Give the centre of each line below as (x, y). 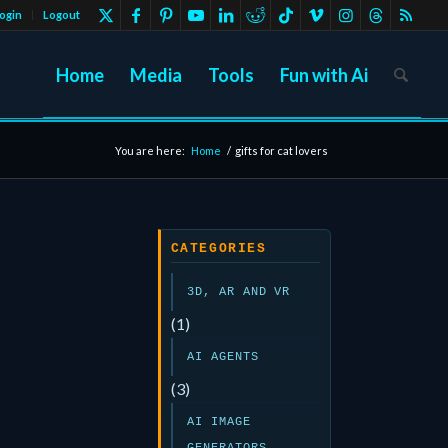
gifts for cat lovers (281, 150)
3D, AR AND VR (238, 292)
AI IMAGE (218, 422)
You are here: (149, 150)
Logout (62, 14)
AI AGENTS (222, 357)
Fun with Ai (324, 75)
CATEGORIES (218, 248)
